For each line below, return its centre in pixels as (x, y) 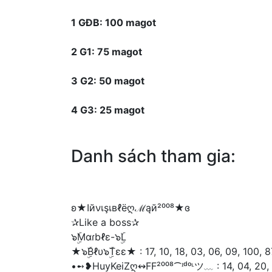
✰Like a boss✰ (105, 223)
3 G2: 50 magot (108, 81)
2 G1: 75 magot (107, 52)
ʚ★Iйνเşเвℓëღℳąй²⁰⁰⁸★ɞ (131, 208)
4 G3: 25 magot (108, 110)
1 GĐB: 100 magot (114, 23)
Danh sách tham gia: (153, 156)
